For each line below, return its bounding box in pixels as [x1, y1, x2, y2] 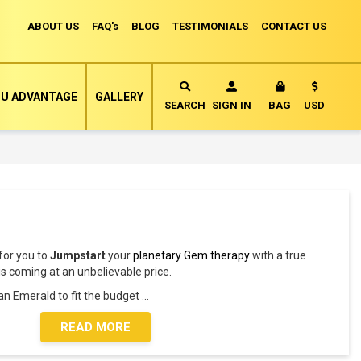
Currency [303, 85, 351, 99]
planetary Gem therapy [133, 249, 251, 262]
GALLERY [95, 90, 143, 103]
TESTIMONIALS [172, 20, 248, 32]
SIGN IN [212, 99, 251, 111]
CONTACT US [261, 20, 326, 32]
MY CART [290, 98, 336, 110]
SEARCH [164, 99, 205, 111]
